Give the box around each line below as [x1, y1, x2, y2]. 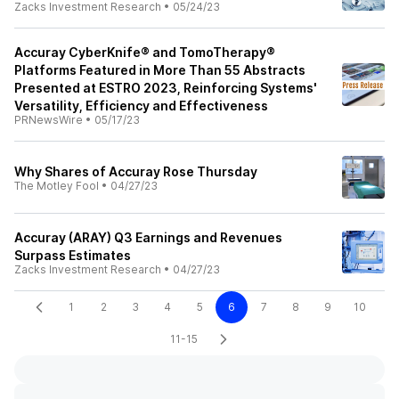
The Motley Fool [14, 179, 99, 192]
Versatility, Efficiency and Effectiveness [14, 98, 268, 113]
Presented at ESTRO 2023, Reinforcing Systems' [14, 80, 317, 95]
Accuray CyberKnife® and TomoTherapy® [14, 45, 275, 60]
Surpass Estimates [14, 248, 131, 263]
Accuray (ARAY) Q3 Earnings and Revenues [14, 230, 282, 245]
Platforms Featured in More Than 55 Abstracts [14, 62, 305, 77]
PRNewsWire [14, 113, 83, 126]
